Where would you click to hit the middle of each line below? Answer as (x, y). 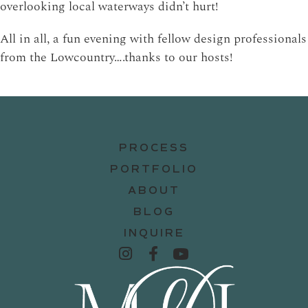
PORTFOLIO (154, 169)
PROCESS (154, 147)
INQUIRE (154, 233)
